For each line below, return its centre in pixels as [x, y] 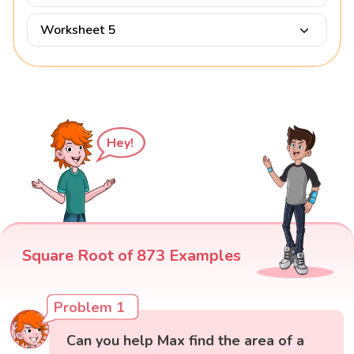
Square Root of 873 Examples [132, 256]
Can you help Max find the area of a [186, 341]
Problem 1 [90, 308]
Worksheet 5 [78, 30]
